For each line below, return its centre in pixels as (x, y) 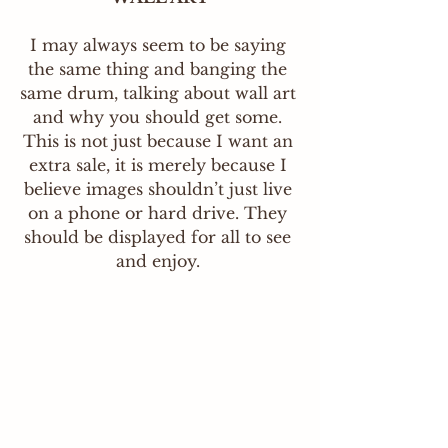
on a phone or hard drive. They (160, 213)
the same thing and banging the (160, 69)
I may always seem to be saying (160, 45)
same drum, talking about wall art (160, 93)
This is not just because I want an (160, 141)
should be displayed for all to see (160, 237)
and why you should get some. (160, 117)
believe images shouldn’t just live (160, 189)
